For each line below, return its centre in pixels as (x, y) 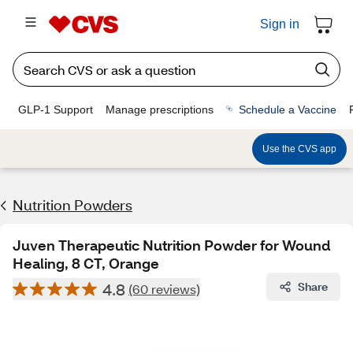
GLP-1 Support (56, 109)
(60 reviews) (164, 289)
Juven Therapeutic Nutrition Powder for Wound (171, 245)
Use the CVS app (299, 149)
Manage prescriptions (160, 109)
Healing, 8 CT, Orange (86, 263)
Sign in (280, 24)
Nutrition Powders (72, 205)
